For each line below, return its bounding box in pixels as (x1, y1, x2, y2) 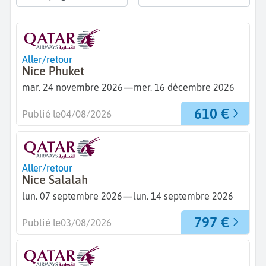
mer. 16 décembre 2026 (134, 82, 235, 93)
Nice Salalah (22, 173, 88, 186)
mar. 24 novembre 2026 (22, 82, 123, 93)
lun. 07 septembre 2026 (22, 191, 122, 202)
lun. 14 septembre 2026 (133, 191, 233, 202)
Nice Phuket (22, 64, 84, 78)
